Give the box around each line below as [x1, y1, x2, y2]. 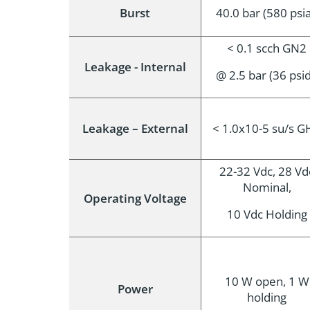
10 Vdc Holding [226, 206, 307, 222]
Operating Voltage [83, 190, 187, 206]
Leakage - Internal [84, 59, 186, 75]
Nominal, [242, 179, 291, 195]
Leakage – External [82, 120, 188, 136]
